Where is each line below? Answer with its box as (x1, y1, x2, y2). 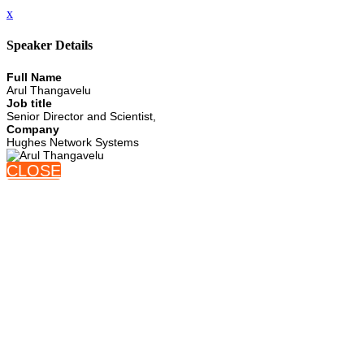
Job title (6, 96, 52, 110)
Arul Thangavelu (6, 83, 91, 97)
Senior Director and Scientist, (6, 109, 156, 123)
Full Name (6, 70, 62, 84)
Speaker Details (6, 38, 93, 53)
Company (6, 122, 59, 136)
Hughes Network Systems (6, 135, 139, 149)
